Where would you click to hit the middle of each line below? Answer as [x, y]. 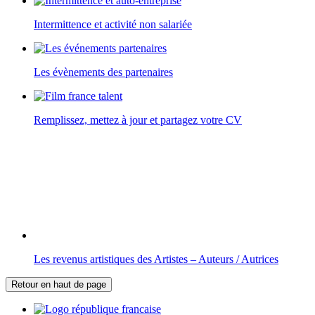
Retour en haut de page [59, 285]
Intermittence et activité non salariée [113, 25]
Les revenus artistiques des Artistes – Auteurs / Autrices [156, 259]
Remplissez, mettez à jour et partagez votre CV [138, 120]
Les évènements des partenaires [103, 72]
